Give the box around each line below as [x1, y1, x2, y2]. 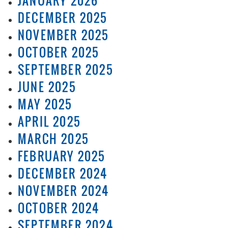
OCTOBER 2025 [18, 43, 100, 61]
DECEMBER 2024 [18, 164, 108, 182]
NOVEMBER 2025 [18, 26, 109, 44]
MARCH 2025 [18, 130, 89, 148]
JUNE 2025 [18, 78, 76, 96]
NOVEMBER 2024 [18, 182, 109, 199]
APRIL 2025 [18, 112, 81, 130]
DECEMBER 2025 [18, 9, 108, 26]
